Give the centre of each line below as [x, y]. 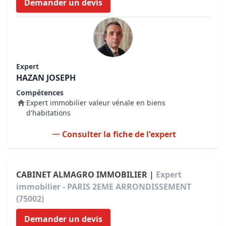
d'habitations [48, 113]
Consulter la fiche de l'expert [119, 134]
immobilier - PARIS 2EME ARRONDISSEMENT [104, 187]
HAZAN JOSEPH [46, 78]
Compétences [40, 93]
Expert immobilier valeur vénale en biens [96, 103]
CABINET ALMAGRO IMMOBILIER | [86, 175]
